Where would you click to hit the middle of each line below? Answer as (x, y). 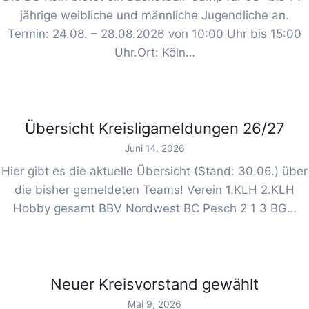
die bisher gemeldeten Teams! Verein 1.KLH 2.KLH (154, 189)
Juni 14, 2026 (154, 149)
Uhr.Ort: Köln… (154, 53)
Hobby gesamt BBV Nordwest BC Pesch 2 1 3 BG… (154, 208)
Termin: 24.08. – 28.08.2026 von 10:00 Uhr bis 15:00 (154, 34)
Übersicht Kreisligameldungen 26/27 (154, 129)
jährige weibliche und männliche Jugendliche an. (154, 16)
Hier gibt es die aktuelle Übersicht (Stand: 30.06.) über (154, 171)
